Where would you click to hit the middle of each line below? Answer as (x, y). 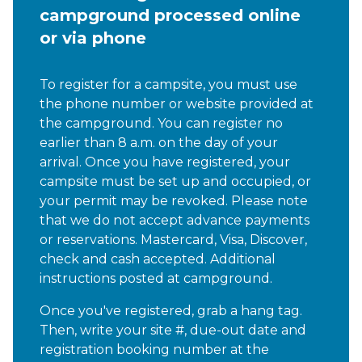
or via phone (93, 38)
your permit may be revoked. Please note (174, 200)
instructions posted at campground (155, 278)
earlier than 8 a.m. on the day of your (159, 142)
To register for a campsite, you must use (168, 84)
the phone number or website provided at (177, 103)
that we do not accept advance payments (175, 220)
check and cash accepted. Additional (158, 259)
